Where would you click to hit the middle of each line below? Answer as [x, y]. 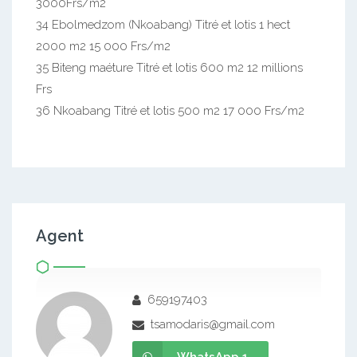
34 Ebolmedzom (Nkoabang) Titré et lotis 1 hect [163, 24]
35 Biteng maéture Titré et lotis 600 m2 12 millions [169, 67]
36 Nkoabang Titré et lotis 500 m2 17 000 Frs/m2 [170, 110]
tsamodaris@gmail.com [211, 324]
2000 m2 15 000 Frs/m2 [103, 46]
